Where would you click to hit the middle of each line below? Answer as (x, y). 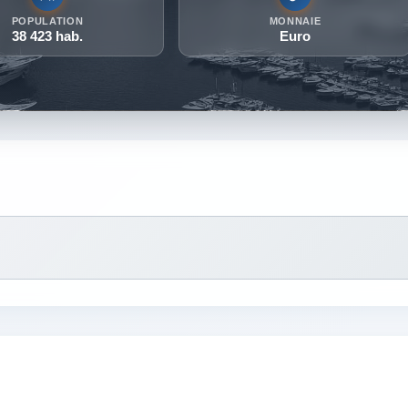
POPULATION (47, 21)
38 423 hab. (47, 37)
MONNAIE (295, 21)
